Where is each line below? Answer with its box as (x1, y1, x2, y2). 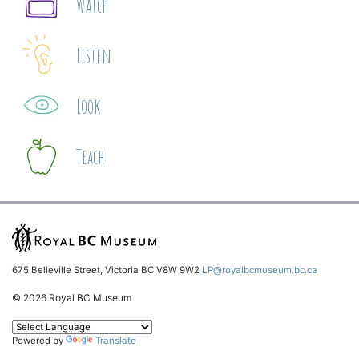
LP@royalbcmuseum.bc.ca (202, 264, 317, 276)
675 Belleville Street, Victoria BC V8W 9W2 (12, 264, 202, 276)
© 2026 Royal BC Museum (12, 292, 131, 305)
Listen (75, 42, 111, 68)
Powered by (12, 334, 66, 346)
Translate (95, 334, 136, 346)
